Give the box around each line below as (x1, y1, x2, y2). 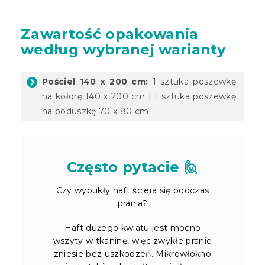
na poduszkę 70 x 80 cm (42, 105, 149, 117)
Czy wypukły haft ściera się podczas (56, 185, 209, 196)
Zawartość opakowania (21, 25, 199, 43)
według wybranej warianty (21, 40, 225, 58)
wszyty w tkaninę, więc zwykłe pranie (53, 235, 212, 246)
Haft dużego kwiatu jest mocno (64, 222, 201, 233)
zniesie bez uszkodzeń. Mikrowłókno (53, 248, 212, 259)
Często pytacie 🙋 (66, 158, 199, 176)
